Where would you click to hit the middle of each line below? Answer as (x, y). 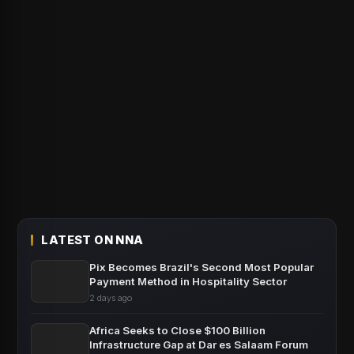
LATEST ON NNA (92, 241)
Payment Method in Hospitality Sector (188, 282)
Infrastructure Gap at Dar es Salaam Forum (199, 345)
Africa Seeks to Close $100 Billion (178, 331)
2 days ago (111, 298)
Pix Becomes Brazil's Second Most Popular (202, 267)
